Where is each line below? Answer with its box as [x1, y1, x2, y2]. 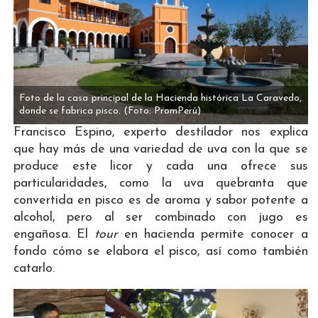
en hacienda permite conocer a [118, 227, 308, 241]
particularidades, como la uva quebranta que [13, 176, 308, 190]
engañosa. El [13, 227, 95, 241]
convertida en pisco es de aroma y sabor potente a [13, 193, 308, 207]
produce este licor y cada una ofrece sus [13, 159, 308, 173]
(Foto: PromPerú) [124, 105, 202, 116]
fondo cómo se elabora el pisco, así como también [13, 244, 308, 258]
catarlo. [13, 261, 55, 275]
